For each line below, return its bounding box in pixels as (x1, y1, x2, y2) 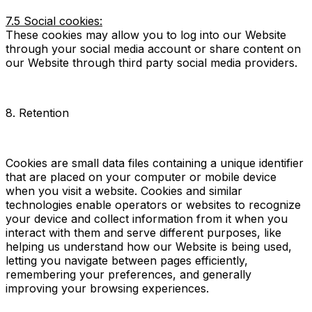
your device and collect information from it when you (6, 211, 288, 226)
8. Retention (6, 105, 69, 120)
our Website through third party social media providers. (6, 55, 297, 70)
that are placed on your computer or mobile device (6, 169, 276, 184)
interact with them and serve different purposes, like (6, 225, 281, 240)
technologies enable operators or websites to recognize (6, 197, 301, 212)
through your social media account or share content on (6, 41, 301, 56)
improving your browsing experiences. (6, 281, 209, 295)
